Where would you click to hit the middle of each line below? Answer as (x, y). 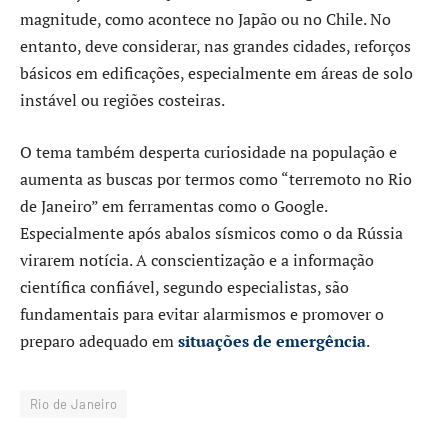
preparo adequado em (99, 340)
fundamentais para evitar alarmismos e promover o (202, 313)
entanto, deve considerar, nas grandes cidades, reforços (215, 46)
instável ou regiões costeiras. (122, 100)
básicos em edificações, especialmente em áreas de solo (216, 73)
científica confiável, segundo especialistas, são (184, 286)
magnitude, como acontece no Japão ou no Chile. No (205, 19)
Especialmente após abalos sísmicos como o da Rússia (211, 232)
